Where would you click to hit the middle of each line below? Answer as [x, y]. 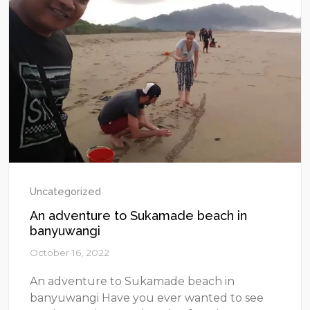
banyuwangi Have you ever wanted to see [147, 298]
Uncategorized [65, 191]
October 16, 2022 [70, 253]
